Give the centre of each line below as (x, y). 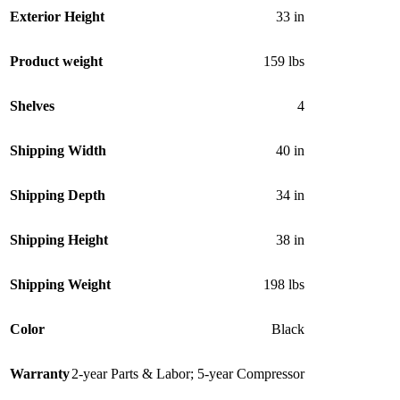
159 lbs (284, 61)
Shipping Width (58, 150)
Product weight (56, 61)
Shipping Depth (58, 195)
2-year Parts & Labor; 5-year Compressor (188, 373)
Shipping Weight (60, 284)
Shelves (32, 105)
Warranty (40, 373)
